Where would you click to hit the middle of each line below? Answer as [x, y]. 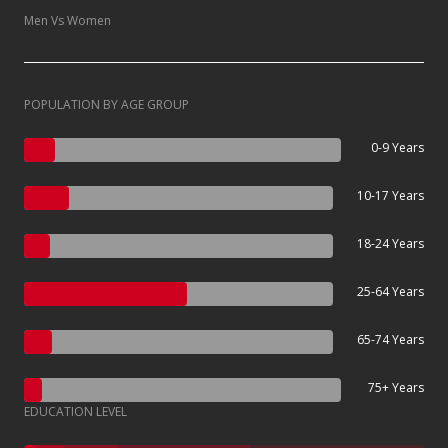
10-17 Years [390, 195]
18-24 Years [390, 243]
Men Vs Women [67, 20]
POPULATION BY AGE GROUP [106, 104]
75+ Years [396, 387]
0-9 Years [397, 147]
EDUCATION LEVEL [75, 411]
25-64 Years [390, 291]
